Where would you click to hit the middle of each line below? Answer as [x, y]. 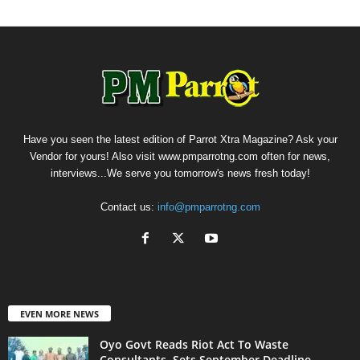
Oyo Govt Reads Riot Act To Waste [194, 344]
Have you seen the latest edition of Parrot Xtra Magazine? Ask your [180, 139]
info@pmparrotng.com [209, 207]
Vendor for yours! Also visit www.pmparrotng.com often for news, [180, 156]
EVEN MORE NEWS [59, 313]
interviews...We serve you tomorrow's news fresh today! [180, 173]
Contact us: [129, 207]
